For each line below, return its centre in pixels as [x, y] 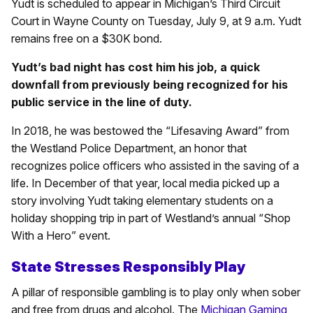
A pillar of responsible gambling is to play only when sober [156, 292]
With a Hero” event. [61, 235]
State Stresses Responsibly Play [128, 267]
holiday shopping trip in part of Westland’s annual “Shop [151, 218]
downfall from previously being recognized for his [150, 84]
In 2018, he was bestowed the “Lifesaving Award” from [150, 130]
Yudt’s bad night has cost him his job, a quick [136, 67]
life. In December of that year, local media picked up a [145, 183]
